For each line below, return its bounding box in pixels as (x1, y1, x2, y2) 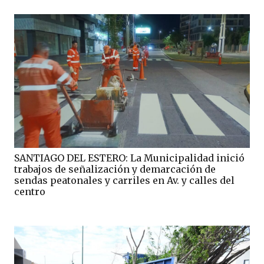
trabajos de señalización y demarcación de (14, 163, 216, 175)
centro (14, 185, 45, 197)
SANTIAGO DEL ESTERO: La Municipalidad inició (14, 151, 245, 164)
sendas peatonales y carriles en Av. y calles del (14, 174, 235, 186)
